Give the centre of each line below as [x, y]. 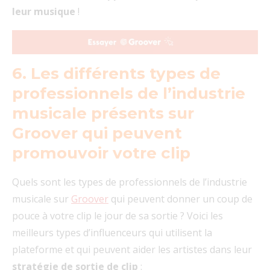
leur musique [45, 11]
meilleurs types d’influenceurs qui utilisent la [112, 233]
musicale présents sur [103, 114]
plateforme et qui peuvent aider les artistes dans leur [132, 250]
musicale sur [42, 199]
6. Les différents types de [116, 74]
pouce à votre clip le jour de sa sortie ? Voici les [118, 216]
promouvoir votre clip [101, 153]
